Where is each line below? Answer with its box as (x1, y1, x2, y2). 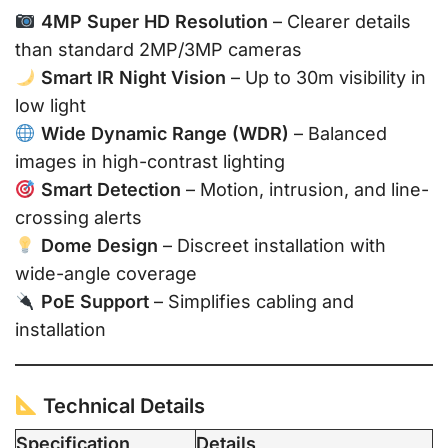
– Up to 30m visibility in (225, 67, 426, 88)
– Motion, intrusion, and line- (180, 179, 429, 200)
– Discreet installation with (157, 235, 386, 256)
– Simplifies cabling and (148, 291, 354, 312)
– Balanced (288, 123, 387, 144)
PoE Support (40, 291, 149, 312)
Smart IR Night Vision (40, 67, 226, 88)
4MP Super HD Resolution (40, 11, 268, 32)
